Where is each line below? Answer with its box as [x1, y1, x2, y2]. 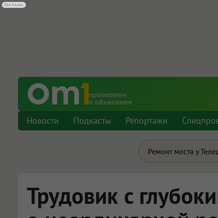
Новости [27, 115, 59, 126]
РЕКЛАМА [4, 2, 24, 7]
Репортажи [126, 115, 167, 126]
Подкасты [73, 115, 111, 126]
